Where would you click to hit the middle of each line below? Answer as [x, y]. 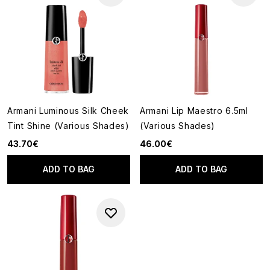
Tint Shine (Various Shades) [68, 126]
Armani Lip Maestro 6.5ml [194, 111]
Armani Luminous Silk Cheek [68, 111]
